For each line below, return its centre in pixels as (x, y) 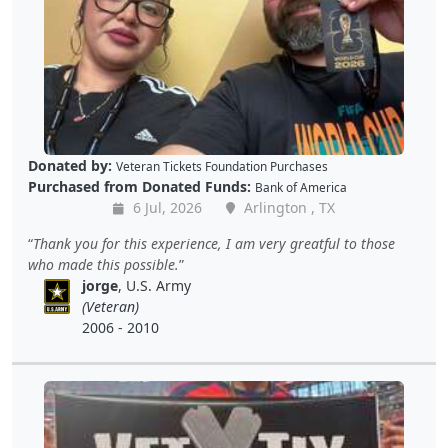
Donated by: (70, 166)
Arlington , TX (287, 208)
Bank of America (301, 187)
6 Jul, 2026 (165, 208)
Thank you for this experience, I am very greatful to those (214, 244)
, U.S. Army (155, 286)
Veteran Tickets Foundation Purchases (222, 166)
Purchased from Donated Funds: (139, 187)
